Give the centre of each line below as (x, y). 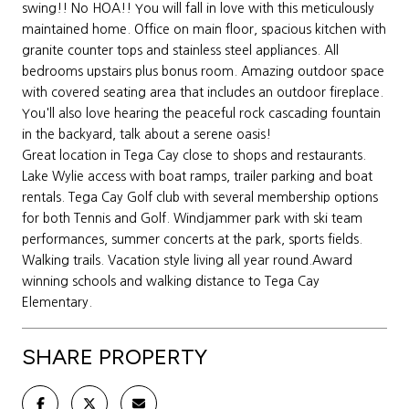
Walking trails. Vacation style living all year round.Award (187, 260)
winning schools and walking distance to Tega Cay (171, 281)
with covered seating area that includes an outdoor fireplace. (203, 92)
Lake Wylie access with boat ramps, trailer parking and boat (197, 176)
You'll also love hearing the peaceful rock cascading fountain (201, 113)
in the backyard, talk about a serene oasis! (147, 134)
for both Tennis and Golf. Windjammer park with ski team (192, 218)
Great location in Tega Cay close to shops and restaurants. (194, 155)
